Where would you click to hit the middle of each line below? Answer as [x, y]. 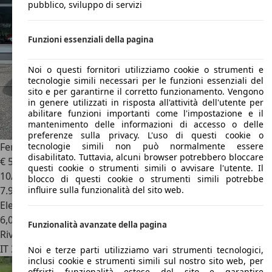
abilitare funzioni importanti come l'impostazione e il [146, 114]
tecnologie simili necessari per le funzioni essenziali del [146, 81]
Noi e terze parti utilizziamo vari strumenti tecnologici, [146, 250]
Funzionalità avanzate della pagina [97, 225]
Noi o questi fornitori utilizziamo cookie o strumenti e [146, 70]
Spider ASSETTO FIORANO [146, 147]
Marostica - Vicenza [83, 249]
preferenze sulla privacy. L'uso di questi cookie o [146, 135]
